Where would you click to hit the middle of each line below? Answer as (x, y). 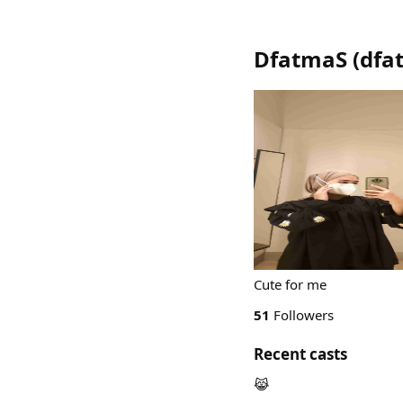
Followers (302, 315)
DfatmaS (300, 59)
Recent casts (300, 354)
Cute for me (290, 284)
